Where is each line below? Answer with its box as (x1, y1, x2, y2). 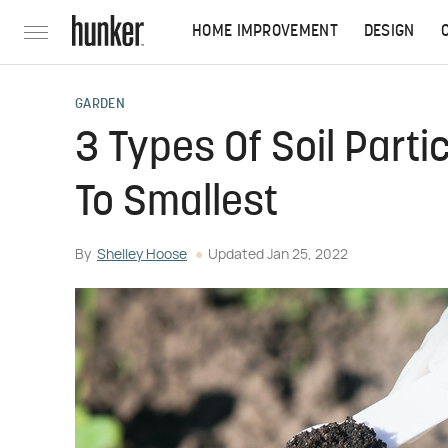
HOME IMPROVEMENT (192, 24, 338, 40)
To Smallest (75, 183, 278, 226)
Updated (208, 248, 267, 262)
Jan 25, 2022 (267, 248, 348, 262)
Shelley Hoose (97, 248, 187, 262)
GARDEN (75, 97, 125, 112)
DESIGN (363, 24, 415, 40)
